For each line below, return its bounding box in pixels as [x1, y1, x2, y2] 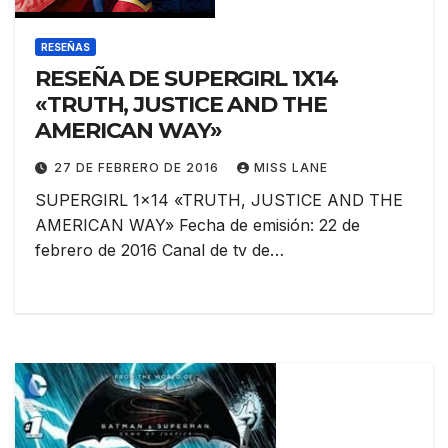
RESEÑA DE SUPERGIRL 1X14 [35, 65, 338, 93]
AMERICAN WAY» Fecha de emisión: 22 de [35, 215, 360, 236]
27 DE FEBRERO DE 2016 [54, 160, 223, 176]
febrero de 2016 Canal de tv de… [35, 240, 284, 261]
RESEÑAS [41, 41, 90, 54]
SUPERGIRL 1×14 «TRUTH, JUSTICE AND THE [35, 190, 403, 211]
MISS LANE [254, 160, 328, 176]
